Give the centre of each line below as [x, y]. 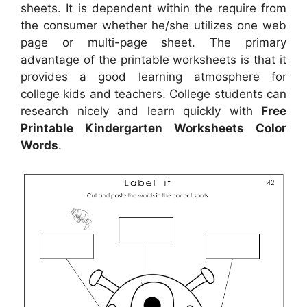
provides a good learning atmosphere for [153, 76]
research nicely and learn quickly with [141, 111]
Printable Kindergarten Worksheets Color [153, 128]
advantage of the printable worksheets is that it [153, 59]
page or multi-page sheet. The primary [153, 42]
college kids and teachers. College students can [153, 94]
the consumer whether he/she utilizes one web [153, 25]
